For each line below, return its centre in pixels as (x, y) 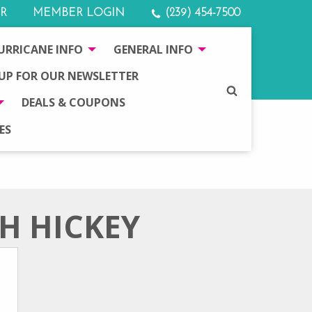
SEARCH (248, 89)
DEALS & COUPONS (73, 103)
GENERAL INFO (153, 49)
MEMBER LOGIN (79, 14)
